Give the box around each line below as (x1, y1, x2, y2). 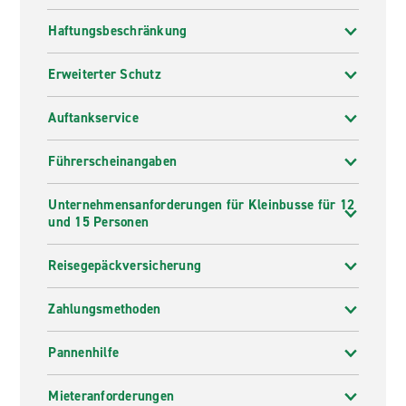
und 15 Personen (48, 213, 150, 231)
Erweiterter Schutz (48, 65, 161, 83)
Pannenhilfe (48, 343, 120, 362)
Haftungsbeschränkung (48, 22, 188, 40)
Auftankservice (48, 109, 139, 127)
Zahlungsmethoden (48, 300, 161, 318)
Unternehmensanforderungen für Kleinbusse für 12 (48, 196, 355, 214)
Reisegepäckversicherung (48, 256, 202, 275)
